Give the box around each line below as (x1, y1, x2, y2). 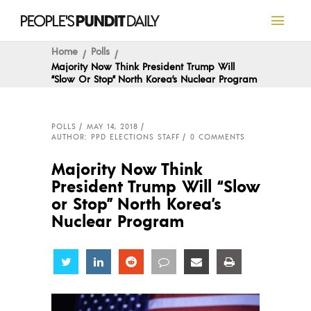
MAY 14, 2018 (87, 121, 138, 131)
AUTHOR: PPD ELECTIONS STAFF (51, 132, 180, 142)
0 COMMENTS (190, 132, 245, 142)
